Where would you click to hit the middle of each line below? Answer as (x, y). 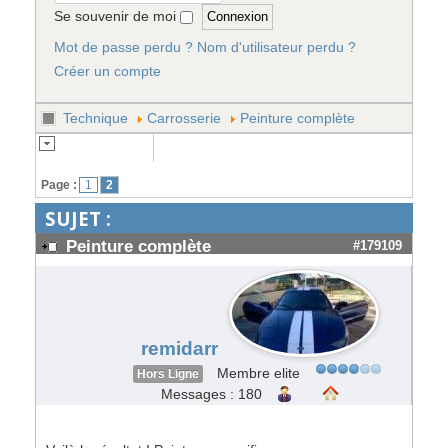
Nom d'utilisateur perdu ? (277, 47)
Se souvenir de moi (117, 16)
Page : (59, 185)
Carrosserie (184, 118)
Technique (95, 118)
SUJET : (78, 218)
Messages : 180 (211, 394)
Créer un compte (108, 71)
